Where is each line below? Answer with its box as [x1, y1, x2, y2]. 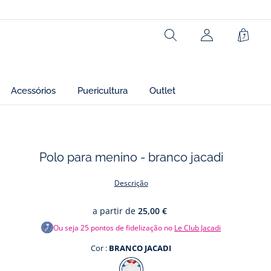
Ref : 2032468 [42, 19, 97, 31]
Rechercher [169, 34, 223, 48]
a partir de [93, 205, 136, 217]
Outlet [149, 85, 175, 96]
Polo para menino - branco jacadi [39, 150, 223, 165]
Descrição [114, 178, 148, 188]
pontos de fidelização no [89, 222, 175, 233]
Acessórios [11, 85, 56, 96]
